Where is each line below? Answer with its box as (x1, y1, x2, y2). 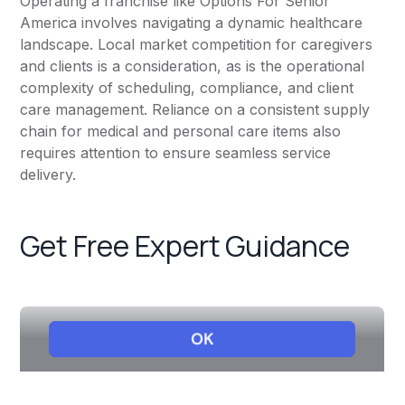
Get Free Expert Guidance (20, 226, 350, 267)
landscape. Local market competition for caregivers (20, 35, 373, 54)
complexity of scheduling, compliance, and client (20, 79, 354, 98)
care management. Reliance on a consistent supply (20, 100, 371, 119)
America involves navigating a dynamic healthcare (20, 14, 363, 33)
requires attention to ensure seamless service (20, 144, 332, 163)
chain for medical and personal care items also (20, 122, 342, 141)
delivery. (20, 165, 77, 184)
